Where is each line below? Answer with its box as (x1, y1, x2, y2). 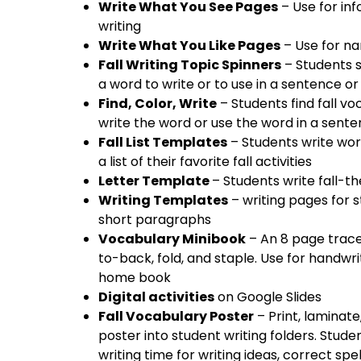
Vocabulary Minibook (98, 230, 246, 249)
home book (98, 268, 171, 288)
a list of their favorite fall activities (98, 152, 312, 172)
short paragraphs (98, 210, 211, 230)
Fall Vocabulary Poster (98, 307, 254, 326)
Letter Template (98, 172, 212, 191)
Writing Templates (98, 191, 228, 210)
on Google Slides (214, 288, 322, 307)
